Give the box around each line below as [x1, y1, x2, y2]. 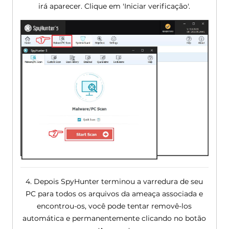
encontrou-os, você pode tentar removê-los [37, 201, 192, 211]
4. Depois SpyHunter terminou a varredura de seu [26, 176, 203, 186]
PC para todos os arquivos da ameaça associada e [26, 189, 203, 198]
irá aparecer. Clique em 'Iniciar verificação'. [38, 1, 191, 11]
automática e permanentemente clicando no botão [22, 213, 207, 223]
